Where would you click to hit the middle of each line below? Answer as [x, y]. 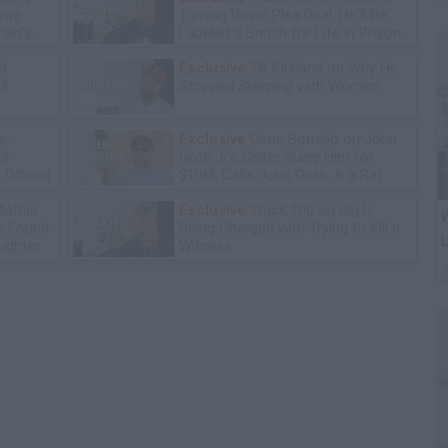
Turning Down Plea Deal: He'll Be [283, 15]
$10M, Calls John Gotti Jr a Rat [280, 175]
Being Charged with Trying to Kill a [289, 228]
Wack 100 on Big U [309, 210]
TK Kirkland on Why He [322, 68]
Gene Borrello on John [321, 139]
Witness [205, 246]
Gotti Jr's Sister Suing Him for [276, 157]
